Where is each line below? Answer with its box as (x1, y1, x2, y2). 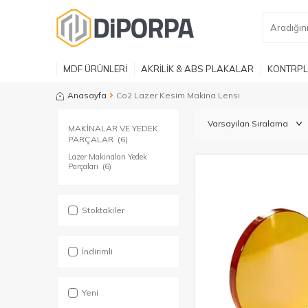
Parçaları (68, 162, 100, 171)
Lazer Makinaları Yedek (68, 152, 147, 162)
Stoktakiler (82, 205, 124, 215)
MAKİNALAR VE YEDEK (68, 123, 158, 133)
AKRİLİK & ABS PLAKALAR (141, 63, 254, 74)
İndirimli (82, 246, 113, 256)
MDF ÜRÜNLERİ (63, 63, 127, 74)
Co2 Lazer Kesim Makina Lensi (116, 90, 240, 100)
